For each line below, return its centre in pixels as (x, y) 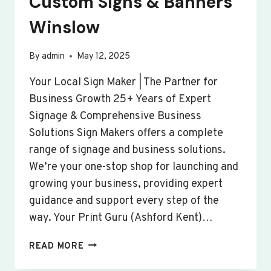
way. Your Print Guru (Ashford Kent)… (121, 218)
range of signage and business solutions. (127, 150)
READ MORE (57, 246)
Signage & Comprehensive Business (115, 116)
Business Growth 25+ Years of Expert (120, 99)
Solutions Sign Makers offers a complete (126, 133)
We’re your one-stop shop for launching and (134, 167)
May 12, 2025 (104, 56)
